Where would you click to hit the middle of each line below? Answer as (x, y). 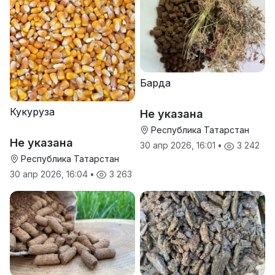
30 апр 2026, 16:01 (179, 145)
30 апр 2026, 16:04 (50, 174)
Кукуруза (32, 112)
